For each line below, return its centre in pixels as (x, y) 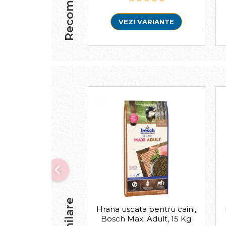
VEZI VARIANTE (146, 21)
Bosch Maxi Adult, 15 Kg (146, 218)
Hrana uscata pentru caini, (146, 209)
